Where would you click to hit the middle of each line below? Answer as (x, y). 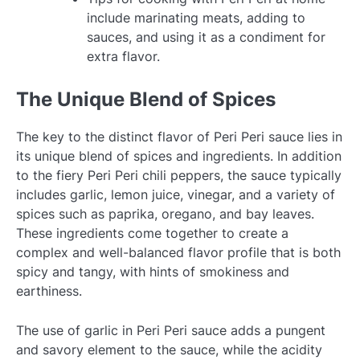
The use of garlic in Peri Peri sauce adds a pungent (171, 330)
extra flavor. (123, 57)
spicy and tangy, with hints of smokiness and (153, 272)
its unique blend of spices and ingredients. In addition (179, 156)
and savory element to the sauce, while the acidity (169, 349)
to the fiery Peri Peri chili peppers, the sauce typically (179, 176)
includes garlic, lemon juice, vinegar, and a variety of (176, 195)
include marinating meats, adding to (196, 18)
